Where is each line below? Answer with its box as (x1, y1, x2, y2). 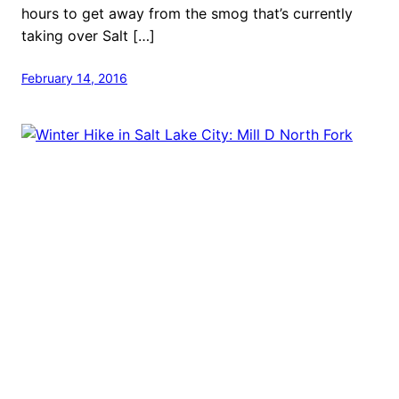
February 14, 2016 (21, 69, 127, 85)
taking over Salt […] (21, 26, 155, 45)
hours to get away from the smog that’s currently (21, 4, 353, 22)
